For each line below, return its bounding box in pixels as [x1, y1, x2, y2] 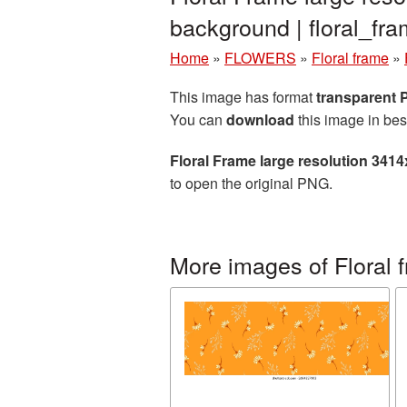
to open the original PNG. [170, 173, 333, 194]
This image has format [170, 86, 316, 107]
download [226, 109, 294, 130]
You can [170, 109, 226, 130]
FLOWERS [224, 47, 296, 68]
